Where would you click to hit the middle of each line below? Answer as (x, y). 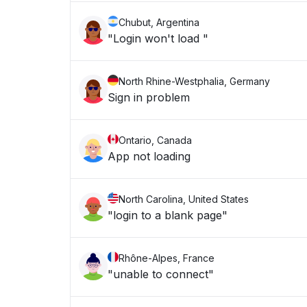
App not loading (149, 156)
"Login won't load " (158, 38)
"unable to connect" (161, 274)
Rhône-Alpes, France (167, 258)
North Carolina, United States (184, 199)
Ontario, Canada (155, 140)
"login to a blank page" (168, 215)
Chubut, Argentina (159, 22)
